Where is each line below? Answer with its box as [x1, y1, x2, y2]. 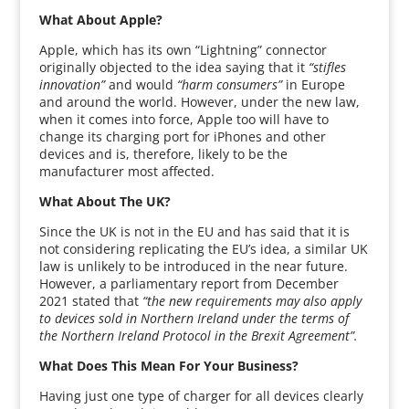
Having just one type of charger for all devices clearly [38, 387, 363, 404]
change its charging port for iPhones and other [38, 128, 326, 145]
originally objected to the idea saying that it [38, 58, 309, 76]
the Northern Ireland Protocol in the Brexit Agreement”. [38, 327, 362, 344]
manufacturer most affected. [38, 163, 215, 180]
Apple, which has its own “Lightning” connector [38, 41, 327, 58]
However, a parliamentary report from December [38, 275, 339, 292]
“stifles [308, 58, 346, 76]
